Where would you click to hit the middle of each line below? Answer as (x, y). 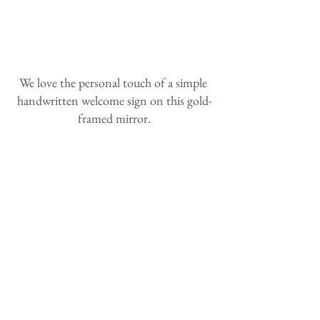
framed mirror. (114, 118)
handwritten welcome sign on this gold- (114, 100)
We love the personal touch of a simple (114, 82)
